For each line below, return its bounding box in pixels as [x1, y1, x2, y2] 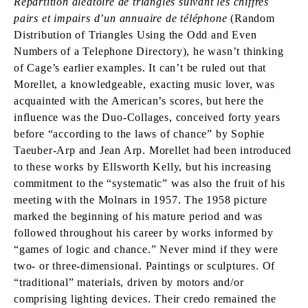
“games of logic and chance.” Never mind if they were [14, 243, 278, 256]
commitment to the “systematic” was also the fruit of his [14, 177, 285, 190]
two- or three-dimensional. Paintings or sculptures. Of [14, 260, 276, 272]
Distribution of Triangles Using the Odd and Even [14, 29, 257, 41]
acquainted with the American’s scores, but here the [14, 95, 264, 107]
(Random [227, 12, 275, 25]
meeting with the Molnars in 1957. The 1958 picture [14, 194, 267, 206]
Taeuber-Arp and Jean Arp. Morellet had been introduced [14, 144, 292, 157]
